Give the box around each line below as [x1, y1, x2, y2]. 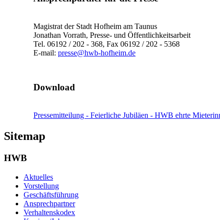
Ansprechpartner [24, 199, 75, 208]
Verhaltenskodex [24, 208, 75, 217]
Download [33, 82, 75, 92]
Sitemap [4, 130, 45, 143]
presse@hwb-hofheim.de [58, 48, 136, 57]
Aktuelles [24, 172, 53, 181]
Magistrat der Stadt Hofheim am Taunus [33, 22, 157, 30]
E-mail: [33, 48, 58, 57]
